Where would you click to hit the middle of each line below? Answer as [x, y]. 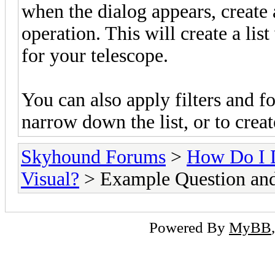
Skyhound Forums [93, 157]
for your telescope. [95, 55]
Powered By [189, 227]
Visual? [50, 179]
